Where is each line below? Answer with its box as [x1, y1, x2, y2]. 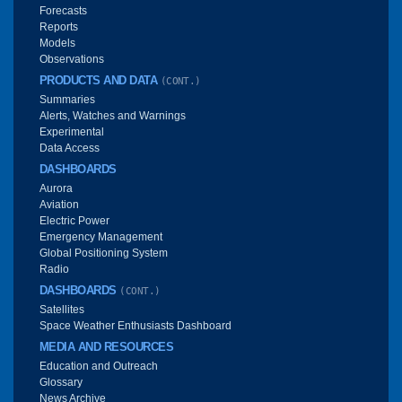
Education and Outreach [39, 359, 158, 372]
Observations [39, 52, 104, 66]
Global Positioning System [39, 246, 168, 259]
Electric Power [39, 214, 109, 227]
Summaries [39, 92, 95, 106]
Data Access [39, 141, 100, 154]
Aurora [39, 181, 73, 195]
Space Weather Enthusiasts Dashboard [39, 319, 232, 332]
